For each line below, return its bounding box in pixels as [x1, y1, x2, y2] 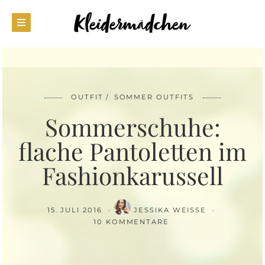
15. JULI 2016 [47, 206, 105, 214]
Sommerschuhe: [44, 111, 221, 143]
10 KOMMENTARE [93, 218, 170, 226]
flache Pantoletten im [18, 135, 247, 167]
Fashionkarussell [41, 159, 224, 191]
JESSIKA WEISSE [134, 206, 210, 214]
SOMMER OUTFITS [114, 93, 194, 101]
